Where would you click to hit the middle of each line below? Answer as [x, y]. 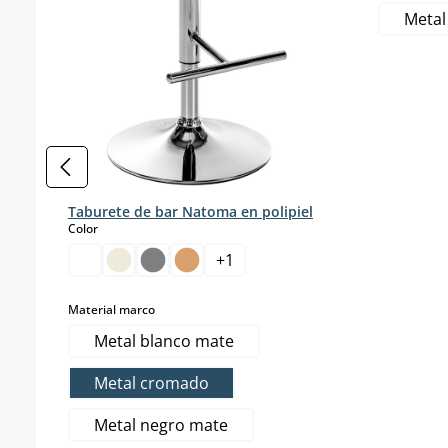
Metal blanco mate [164, 340]
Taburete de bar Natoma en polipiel [190, 211]
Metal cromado [151, 382]
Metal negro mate [161, 424]
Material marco [111, 309]
